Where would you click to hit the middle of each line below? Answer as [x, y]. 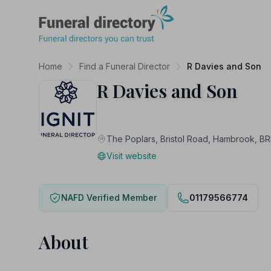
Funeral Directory [76, 11]
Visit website [132, 156]
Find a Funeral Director [125, 66]
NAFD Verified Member [109, 198]
